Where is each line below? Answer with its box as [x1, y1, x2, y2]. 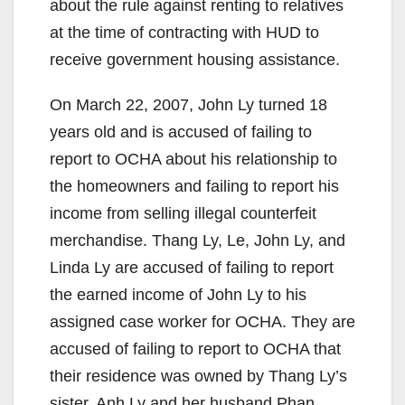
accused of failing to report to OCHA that [50, 339, 341, 358]
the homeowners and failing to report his [50, 176, 339, 195]
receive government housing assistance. [50, 50, 340, 69]
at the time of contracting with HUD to [50, 23, 319, 42]
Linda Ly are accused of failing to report [50, 258, 334, 277]
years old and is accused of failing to [50, 122, 312, 141]
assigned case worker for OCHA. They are [50, 312, 355, 331]
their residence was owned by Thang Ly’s [50, 366, 347, 385]
